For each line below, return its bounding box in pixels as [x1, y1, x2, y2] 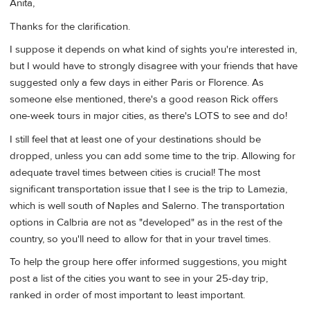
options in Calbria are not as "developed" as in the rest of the [10, 215, 282, 229]
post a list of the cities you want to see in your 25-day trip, [10, 271, 268, 285]
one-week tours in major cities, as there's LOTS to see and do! [10, 109, 287, 123]
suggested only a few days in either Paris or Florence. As [10, 76, 264, 90]
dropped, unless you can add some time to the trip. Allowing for [10, 149, 295, 163]
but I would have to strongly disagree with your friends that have [10, 60, 298, 73]
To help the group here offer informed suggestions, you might [10, 255, 286, 268]
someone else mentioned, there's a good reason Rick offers [10, 93, 278, 107]
